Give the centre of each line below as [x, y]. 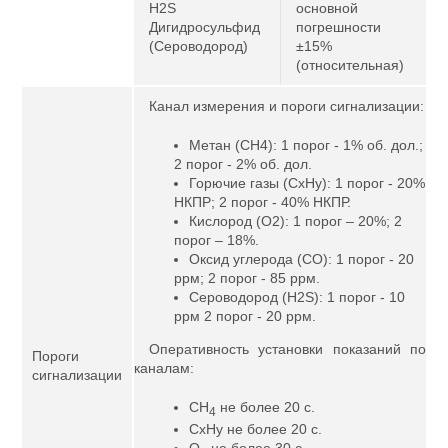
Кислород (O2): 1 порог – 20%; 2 [295, 221]
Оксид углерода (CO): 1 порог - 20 [301, 259]
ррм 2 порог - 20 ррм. [245, 316]
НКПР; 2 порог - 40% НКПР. [262, 202]
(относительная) [350, 65]
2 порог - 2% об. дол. [243, 164]
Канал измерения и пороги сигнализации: [286, 106]
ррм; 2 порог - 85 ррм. [247, 278]
